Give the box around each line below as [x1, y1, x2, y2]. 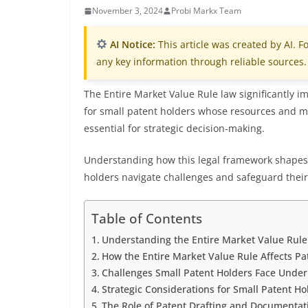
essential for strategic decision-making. [84, 122, 265, 135]
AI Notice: [107, 38, 155, 51]
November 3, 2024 [92, 5, 163, 16]
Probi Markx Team [171, 5, 241, 16]
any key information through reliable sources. [96, 55, 307, 68]
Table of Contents [91, 209, 202, 228]
